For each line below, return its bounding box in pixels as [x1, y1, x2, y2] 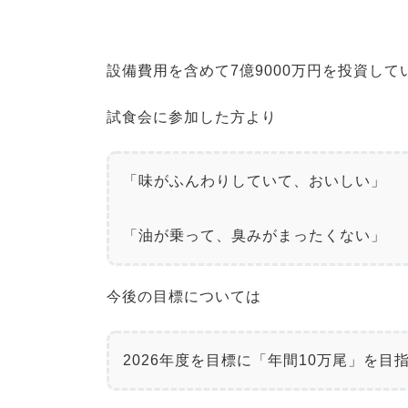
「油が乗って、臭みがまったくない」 [123, 227, 386, 243]
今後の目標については [107, 288, 261, 304]
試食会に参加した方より [107, 108, 277, 125]
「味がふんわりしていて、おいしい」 [123, 172, 386, 189]
